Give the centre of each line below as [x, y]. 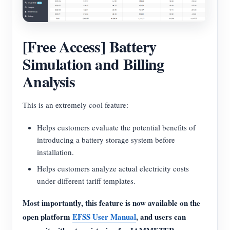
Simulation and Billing [93, 64]
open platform [47, 217]
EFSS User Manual [104, 217]
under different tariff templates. [86, 181]
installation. [55, 152]
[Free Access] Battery [90, 46]
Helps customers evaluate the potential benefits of [116, 128]
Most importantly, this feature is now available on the [111, 203]
